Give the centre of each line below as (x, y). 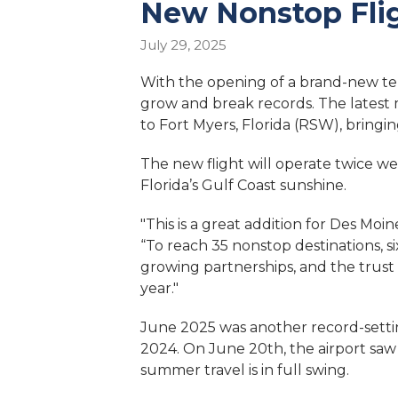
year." (159, 289)
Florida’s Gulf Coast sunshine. (243, 186)
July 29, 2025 (183, 45)
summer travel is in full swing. (245, 370)
